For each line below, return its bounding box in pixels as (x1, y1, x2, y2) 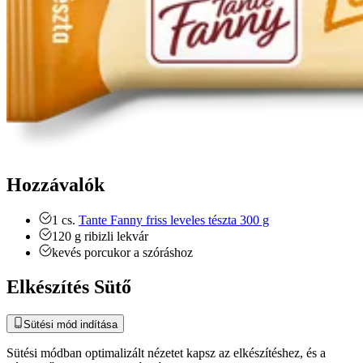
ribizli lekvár (84, 229, 148, 244)
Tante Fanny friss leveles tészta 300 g (79, 213, 269, 228)
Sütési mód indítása (23, 318, 118, 331)
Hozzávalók (6, 173, 105, 195)
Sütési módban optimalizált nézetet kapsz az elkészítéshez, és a (6, 345, 326, 360)
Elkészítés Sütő (6, 276, 131, 298)
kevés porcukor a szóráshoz (52, 246, 193, 260)
